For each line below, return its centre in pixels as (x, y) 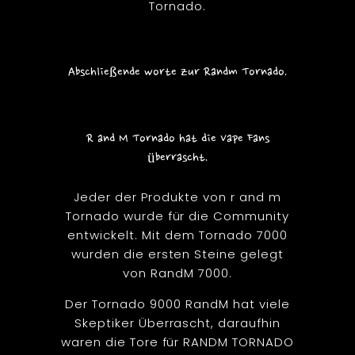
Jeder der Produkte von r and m (177, 197)
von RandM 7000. (177, 273)
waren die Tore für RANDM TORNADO (177, 342)
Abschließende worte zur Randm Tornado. (177, 72)
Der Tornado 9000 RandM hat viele (177, 303)
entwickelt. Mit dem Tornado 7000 (177, 235)
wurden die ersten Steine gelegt (177, 254)
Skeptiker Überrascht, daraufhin (177, 323)
